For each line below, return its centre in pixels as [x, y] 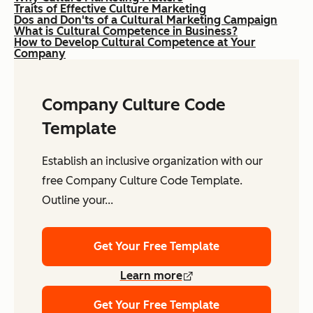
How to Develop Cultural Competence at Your [135, 43]
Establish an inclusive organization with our [152, 161]
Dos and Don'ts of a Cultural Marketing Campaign [146, 20]
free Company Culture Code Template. [142, 181]
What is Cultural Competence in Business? [126, 31]
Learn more [151, 276]
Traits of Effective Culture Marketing [110, 9]
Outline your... [78, 201]
